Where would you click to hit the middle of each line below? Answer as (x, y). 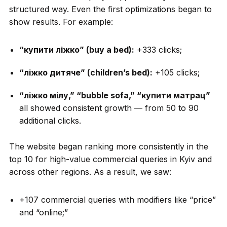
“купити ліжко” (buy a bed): (77, 49)
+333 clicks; (158, 49)
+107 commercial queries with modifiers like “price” (117, 199)
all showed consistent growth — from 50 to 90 (109, 108)
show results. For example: (61, 22)
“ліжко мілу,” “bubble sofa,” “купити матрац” (115, 95)
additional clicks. (50, 120)
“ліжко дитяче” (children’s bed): (86, 72)
